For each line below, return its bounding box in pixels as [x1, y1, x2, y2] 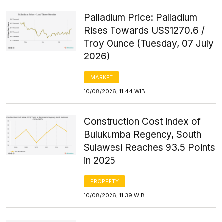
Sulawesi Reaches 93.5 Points [84, 141, 216, 153]
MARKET [90, 73, 113, 81]
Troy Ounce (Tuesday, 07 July [84, 37, 214, 49]
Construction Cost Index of [84, 115, 201, 127]
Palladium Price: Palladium [84, 11, 198, 23]
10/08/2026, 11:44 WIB [84, 87, 146, 95]
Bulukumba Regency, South [84, 128, 202, 140]
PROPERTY [90, 177, 119, 185]
